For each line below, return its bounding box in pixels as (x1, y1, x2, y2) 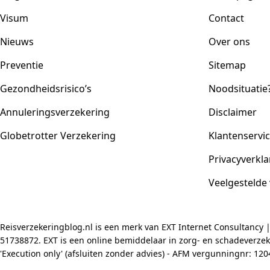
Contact (209, 11, 244, 25)
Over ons (209, 35, 250, 48)
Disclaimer (209, 105, 257, 119)
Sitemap (209, 58, 246, 72)
